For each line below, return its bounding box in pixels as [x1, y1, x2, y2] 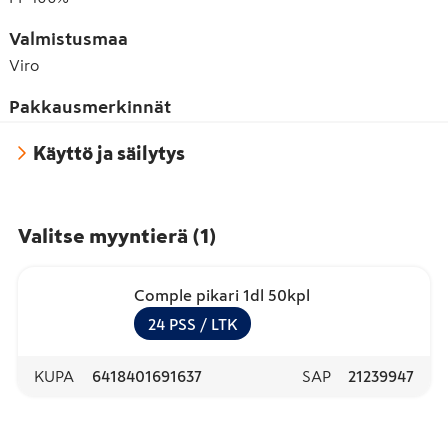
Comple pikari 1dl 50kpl [134, 287, 310, 304]
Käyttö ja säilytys [33, 143, 185, 163]
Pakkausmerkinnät [9, 98, 171, 117]
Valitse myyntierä [18, 226, 188, 247]
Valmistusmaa [9, 30, 128, 49]
